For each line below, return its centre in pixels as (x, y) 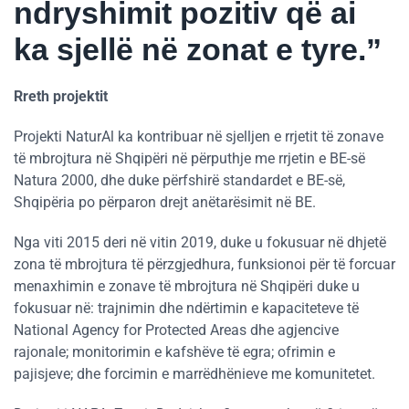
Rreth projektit (61, 97)
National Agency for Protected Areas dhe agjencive (176, 330)
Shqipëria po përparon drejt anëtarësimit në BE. (165, 203)
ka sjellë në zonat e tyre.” (198, 50)
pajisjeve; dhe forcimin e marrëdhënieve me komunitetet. (194, 374)
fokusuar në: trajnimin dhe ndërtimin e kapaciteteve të (186, 309)
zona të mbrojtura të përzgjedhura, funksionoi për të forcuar (204, 265)
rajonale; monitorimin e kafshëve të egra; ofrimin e (174, 352)
